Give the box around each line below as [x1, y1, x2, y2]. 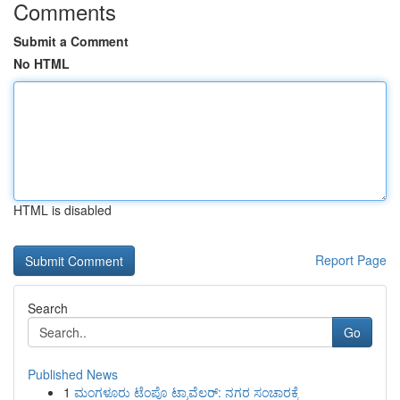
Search [28, 299, 68, 317]
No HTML [13, 54, 70, 72]
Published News [28, 365, 118, 383]
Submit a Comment [13, 32, 129, 50]
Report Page [315, 251, 387, 269]
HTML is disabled [13, 201, 112, 219]
